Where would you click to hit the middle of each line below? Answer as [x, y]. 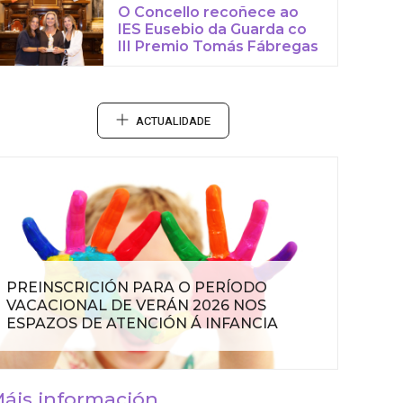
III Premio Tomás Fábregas [219, 46]
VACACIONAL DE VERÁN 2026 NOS [136, 306]
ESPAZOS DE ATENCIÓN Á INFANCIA [142, 324]
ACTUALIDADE [173, 122]
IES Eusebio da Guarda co [213, 29]
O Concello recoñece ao [209, 12]
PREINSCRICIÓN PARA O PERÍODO [137, 288]
